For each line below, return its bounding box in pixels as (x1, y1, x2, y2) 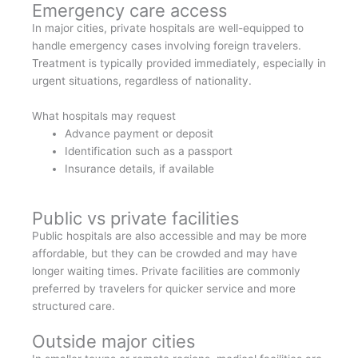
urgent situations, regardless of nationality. (32, 74, 252, 87)
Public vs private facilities (32, 208, 239, 229)
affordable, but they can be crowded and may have (32, 247, 297, 261)
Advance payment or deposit (65, 126, 214, 140)
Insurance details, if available (65, 161, 215, 175)
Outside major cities (32, 331, 195, 352)
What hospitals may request (32, 109, 176, 122)
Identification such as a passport (65, 144, 233, 157)
